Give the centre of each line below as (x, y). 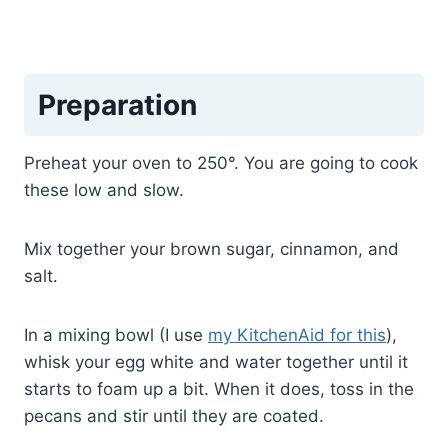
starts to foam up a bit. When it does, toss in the (219, 388)
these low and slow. (104, 189)
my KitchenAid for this (297, 334)
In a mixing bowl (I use (116, 334)
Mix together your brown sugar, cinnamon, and (211, 248)
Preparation (117, 104)
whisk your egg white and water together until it (216, 361)
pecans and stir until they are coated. (174, 415)
